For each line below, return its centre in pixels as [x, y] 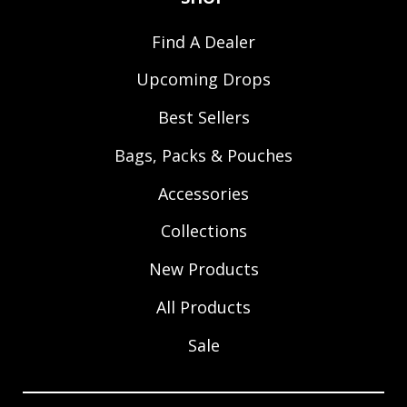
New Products [203, 269]
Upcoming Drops [203, 79]
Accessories [203, 193]
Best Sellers [203, 117]
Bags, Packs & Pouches [203, 155]
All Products [203, 307]
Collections [203, 231]
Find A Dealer [203, 41]
